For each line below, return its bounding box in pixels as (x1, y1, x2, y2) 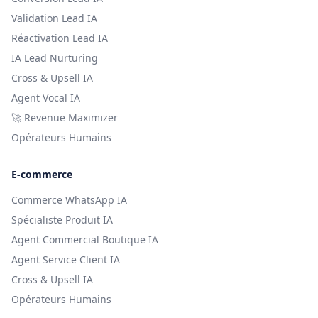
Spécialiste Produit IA (11, 212, 113, 226)
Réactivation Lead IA (11, 31, 108, 45)
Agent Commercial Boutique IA (11, 232, 158, 246)
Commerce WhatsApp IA (11, 192, 127, 207)
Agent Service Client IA (11, 252, 120, 266)
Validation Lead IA (11, 11, 97, 25)
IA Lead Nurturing (11, 50, 98, 65)
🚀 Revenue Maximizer (11, 110, 118, 124)
